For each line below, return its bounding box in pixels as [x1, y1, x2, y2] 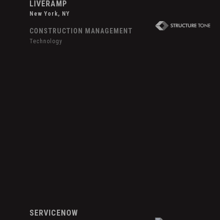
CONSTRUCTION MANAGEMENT [29, 27, 133, 35]
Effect [15, 85, 35, 94]
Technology [29, 38, 63, 45]
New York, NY [29, 10, 70, 18]
